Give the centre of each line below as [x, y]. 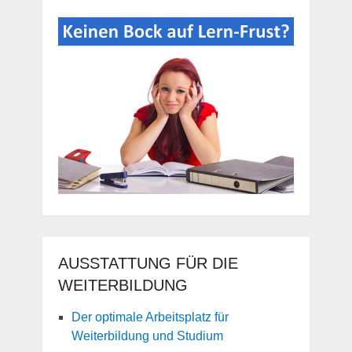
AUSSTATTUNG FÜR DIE [148, 264]
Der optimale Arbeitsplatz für [150, 317]
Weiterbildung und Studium [147, 336]
